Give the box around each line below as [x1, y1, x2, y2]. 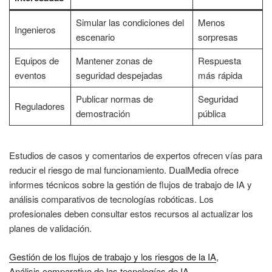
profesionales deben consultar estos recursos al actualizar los [9, 207, 253, 220]
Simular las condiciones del [75, 15, 184, 29]
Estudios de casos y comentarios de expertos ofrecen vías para [9, 149, 262, 162]
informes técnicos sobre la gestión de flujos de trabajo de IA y [9, 178, 252, 191]
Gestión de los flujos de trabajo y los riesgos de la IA [9, 250, 216, 263]
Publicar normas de [75, 92, 153, 105]
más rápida [197, 68, 242, 81]
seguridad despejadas [75, 68, 163, 81]
